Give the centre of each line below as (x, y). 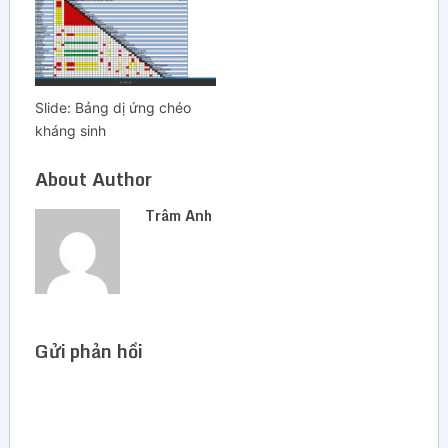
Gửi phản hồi (88, 350)
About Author (93, 178)
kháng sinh (70, 130)
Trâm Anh (178, 215)
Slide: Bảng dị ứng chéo (112, 107)
